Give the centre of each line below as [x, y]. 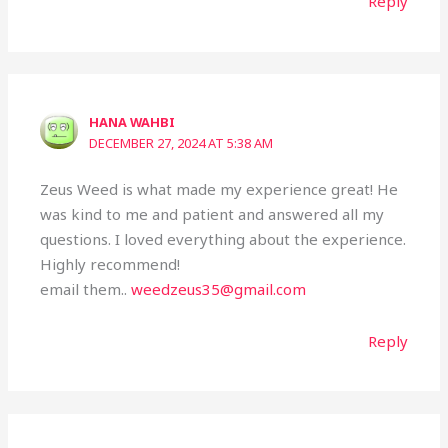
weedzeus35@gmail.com [219, 289]
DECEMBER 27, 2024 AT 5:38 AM [181, 142]
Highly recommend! [110, 264]
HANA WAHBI [132, 121]
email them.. [86, 289]
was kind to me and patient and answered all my [212, 214]
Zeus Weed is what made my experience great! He [219, 189]
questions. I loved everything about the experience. [223, 239]
